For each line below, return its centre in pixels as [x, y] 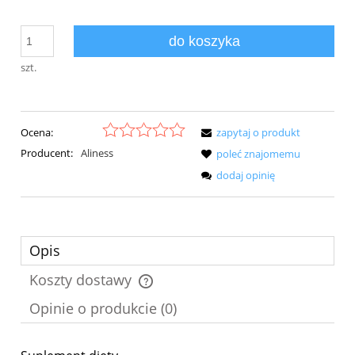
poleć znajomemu [258, 153]
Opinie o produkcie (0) [103, 309]
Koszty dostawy [82, 280]
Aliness [97, 153]
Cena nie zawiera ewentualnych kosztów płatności [154, 290]
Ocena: [37, 132]
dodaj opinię [246, 175]
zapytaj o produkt [258, 132]
